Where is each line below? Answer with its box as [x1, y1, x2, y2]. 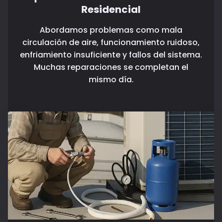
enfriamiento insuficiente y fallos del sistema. [20, 49, 202, 60]
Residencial [81, 2, 141, 16]
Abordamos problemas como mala [40, 24, 182, 36]
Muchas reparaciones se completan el [34, 61, 188, 73]
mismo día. [88, 73, 134, 85]
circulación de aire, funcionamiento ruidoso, [22, 36, 200, 48]
